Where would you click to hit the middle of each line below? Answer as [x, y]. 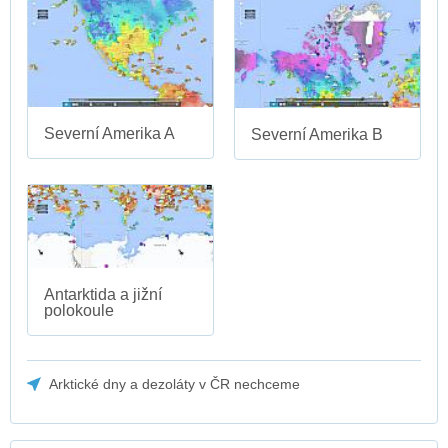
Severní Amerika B [317, 134]
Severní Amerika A [109, 133]
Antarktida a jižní [103, 294]
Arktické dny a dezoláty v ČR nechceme [175, 383]
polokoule [79, 310]
